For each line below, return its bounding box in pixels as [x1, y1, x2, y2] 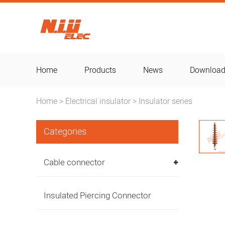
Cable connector [44, 156, 105, 169]
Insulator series [139, 95, 192, 107]
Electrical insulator [65, 95, 131, 107]
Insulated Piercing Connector [44, 189, 151, 202]
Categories [44, 125, 86, 139]
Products [84, 64, 116, 76]
